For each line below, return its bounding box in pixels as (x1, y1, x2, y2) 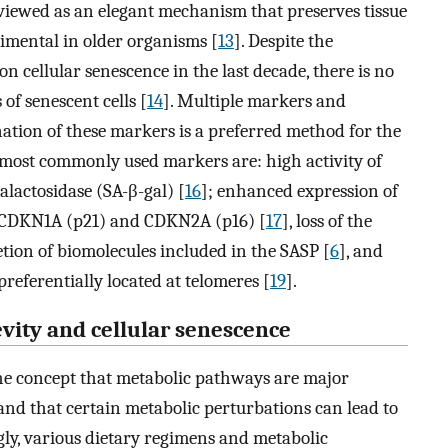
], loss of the (282, 209, 372, 232)
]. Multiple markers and (163, 89, 346, 112)
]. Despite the (234, 29, 333, 52)
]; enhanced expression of (201, 179, 398, 202)
